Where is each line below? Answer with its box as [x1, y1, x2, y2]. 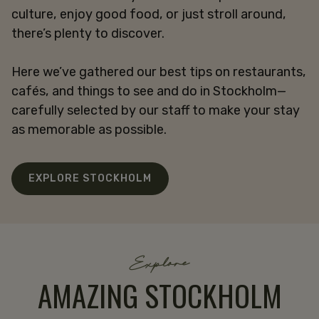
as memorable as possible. [11, 121, 167, 137]
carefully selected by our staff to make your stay [11, 102, 300, 118]
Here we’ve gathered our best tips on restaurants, [11, 63, 306, 80]
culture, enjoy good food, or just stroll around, [11, 6, 286, 22]
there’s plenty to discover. [11, 25, 164, 41]
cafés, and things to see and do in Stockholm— [11, 83, 286, 99]
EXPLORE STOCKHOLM [28, 172, 152, 184]
